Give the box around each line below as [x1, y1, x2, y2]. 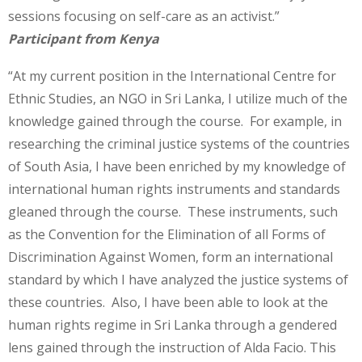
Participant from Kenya [8, 30, 159, 48]
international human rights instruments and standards [8, 179, 340, 198]
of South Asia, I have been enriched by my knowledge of [8, 157, 346, 175]
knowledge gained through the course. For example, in [8, 112, 342, 130]
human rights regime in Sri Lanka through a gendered [8, 315, 337, 334]
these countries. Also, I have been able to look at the [8, 293, 328, 311]
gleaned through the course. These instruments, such [8, 202, 338, 221]
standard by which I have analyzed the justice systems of [8, 270, 348, 288]
